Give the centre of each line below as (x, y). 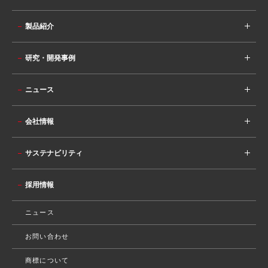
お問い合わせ (47, 236)
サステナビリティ (54, 153)
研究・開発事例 (50, 58)
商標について (47, 260)
